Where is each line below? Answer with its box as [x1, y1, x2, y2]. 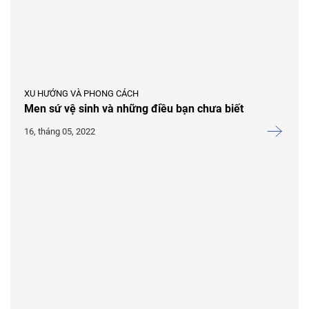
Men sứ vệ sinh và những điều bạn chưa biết [24, 101, 243, 115]
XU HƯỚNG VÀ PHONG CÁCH [24, 88, 139, 99]
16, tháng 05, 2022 [24, 126, 95, 137]
